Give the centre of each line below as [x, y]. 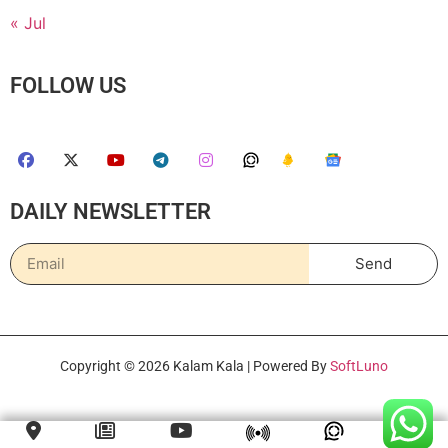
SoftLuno [359, 365]
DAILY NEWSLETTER [110, 211]
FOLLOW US [68, 85]
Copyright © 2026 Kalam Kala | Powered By [195, 365]
